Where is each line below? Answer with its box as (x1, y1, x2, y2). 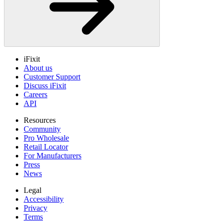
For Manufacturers (24, 151, 81, 160)
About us (24, 64, 52, 73)
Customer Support (24, 73, 80, 81)
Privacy (24, 204, 47, 213)
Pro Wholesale (24, 134, 69, 143)
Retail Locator (24, 143, 68, 151)
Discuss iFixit (24, 81, 66, 90)
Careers (24, 90, 47, 99)
